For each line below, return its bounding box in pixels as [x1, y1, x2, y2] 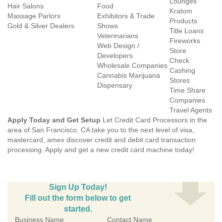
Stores [169, 76, 190, 84]
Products [169, 17, 197, 25]
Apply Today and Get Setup [7, 116, 101, 124]
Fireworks [169, 37, 200, 45]
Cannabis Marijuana [97, 71, 160, 79]
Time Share [169, 86, 206, 94]
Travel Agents [169, 106, 212, 114]
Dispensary [97, 81, 132, 89]
